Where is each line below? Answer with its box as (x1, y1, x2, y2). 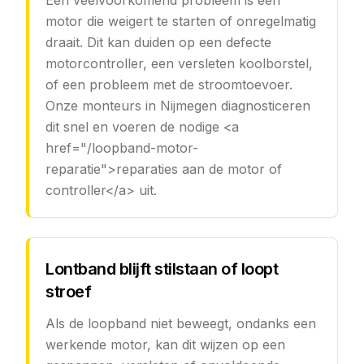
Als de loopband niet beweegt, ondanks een (45, 315, 316, 331)
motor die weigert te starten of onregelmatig (45, 13, 316, 29)
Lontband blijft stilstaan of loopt (45, 259, 278, 279)
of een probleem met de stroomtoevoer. (45, 76, 292, 93)
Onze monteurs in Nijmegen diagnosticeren (45, 97, 310, 114)
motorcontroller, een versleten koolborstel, (45, 55, 313, 71)
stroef (45, 282, 91, 301)
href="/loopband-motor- (45, 140, 198, 156)
